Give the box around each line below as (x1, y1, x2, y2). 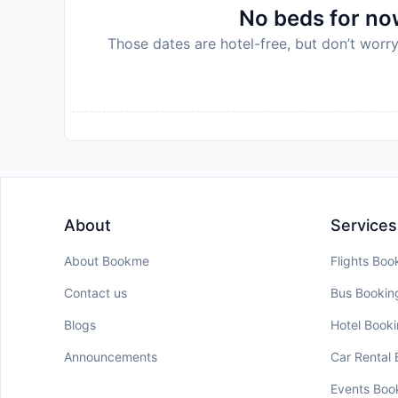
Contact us (64, 285, 127, 300)
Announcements (64, 349, 157, 364)
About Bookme (64, 253, 149, 268)
